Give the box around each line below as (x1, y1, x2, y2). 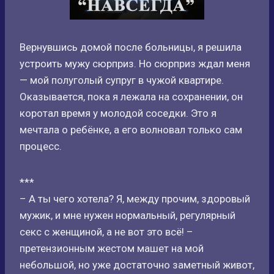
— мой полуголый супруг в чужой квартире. (20, 74, 224, 86)
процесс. (20, 140, 62, 152)
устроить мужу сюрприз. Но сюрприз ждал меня (20, 57, 250, 70)
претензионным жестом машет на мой (20, 242, 204, 254)
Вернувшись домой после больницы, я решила (20, 41, 242, 53)
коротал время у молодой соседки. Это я (20, 107, 217, 119)
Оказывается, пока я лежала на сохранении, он (20, 91, 243, 103)
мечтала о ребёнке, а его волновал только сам (20, 124, 242, 136)
